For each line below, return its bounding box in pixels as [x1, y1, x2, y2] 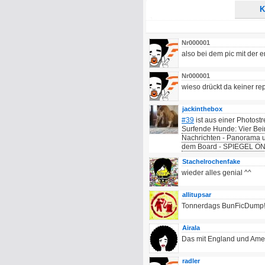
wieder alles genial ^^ [182, 169, 251, 177]
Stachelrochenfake [182, 158, 240, 165]
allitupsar [182, 191, 211, 198]
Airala [182, 224, 200, 231]
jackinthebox [182, 105, 222, 112]
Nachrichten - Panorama [182, 134, 260, 142]
